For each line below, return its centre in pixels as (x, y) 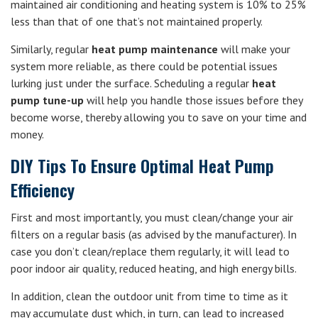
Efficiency (43, 190)
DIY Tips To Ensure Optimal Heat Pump (142, 165)
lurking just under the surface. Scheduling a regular (131, 83)
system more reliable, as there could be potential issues (144, 66)
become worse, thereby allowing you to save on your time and (159, 117)
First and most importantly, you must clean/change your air (152, 217)
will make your (254, 49)
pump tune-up (47, 100)
